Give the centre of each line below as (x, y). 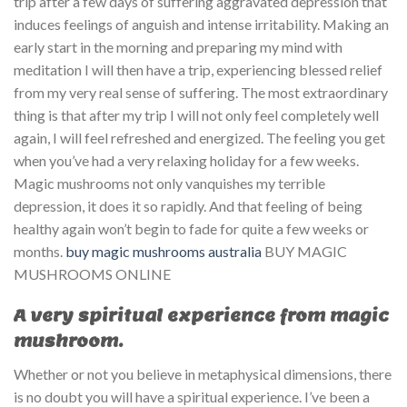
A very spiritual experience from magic (201, 316)
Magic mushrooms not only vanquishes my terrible (169, 183)
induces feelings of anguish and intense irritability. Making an (201, 24)
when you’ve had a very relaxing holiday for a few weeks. (186, 160)
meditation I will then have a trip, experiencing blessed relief (198, 69)
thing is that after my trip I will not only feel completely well (196, 114)
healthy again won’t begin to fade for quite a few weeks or (191, 228)
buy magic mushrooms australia (164, 251)
